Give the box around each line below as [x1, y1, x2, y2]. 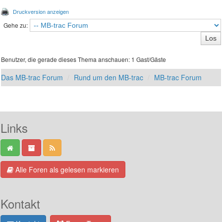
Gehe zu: [3, 21, 28, 30]
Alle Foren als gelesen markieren [13, 165, 119, 175]
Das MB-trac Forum [1, 72, 63, 83]
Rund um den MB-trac [74, 72, 144, 83]
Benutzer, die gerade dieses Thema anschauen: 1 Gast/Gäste [1, 55, 166, 64]
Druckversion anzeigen [13, 7, 69, 16]
